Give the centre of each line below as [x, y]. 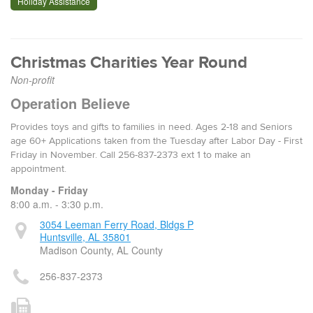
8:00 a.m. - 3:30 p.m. [57, 204]
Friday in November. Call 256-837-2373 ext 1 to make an [131, 155]
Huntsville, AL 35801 [85, 237]
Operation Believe [70, 103]
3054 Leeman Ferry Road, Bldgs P [117, 224]
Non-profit [32, 80]
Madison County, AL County [101, 250]
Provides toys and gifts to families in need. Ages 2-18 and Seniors [152, 127]
